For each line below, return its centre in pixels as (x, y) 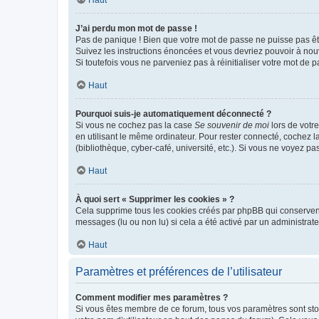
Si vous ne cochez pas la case (135, 125)
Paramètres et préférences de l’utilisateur (179, 272)
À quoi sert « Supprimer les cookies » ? (155, 199)
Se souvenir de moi (232, 125)
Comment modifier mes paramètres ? (152, 298)
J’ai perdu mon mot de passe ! (136, 28)
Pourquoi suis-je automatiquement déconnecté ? (173, 114)
